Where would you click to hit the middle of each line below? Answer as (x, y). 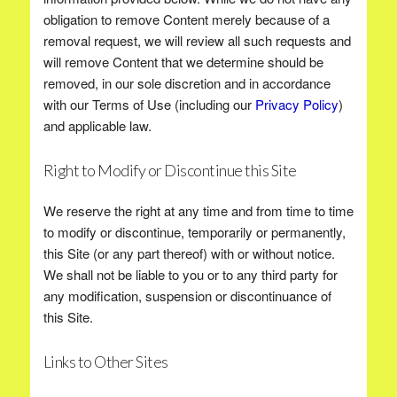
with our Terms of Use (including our (149, 104)
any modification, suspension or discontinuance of (187, 296)
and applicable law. (97, 125)
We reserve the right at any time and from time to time (198, 210)
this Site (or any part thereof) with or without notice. (189, 253)
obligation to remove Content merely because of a (186, 19)
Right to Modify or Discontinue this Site (170, 170)
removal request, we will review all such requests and (197, 40)
